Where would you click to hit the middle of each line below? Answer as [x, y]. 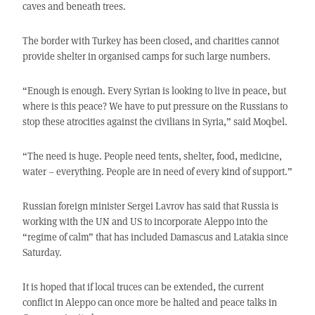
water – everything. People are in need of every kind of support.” [157, 172]
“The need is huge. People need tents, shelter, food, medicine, [152, 156]
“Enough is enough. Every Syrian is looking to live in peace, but [154, 91]
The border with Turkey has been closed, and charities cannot [150, 41]
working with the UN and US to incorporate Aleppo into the [145, 221]
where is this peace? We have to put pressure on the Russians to [155, 106]
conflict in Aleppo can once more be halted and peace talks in [149, 302]
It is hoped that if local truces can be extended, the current [143, 287]
